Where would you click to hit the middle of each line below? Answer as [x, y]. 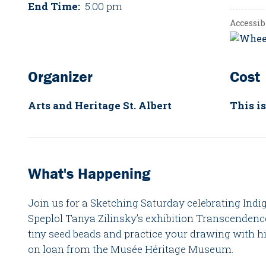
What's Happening [89, 174]
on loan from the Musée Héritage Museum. [131, 249]
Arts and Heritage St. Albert [100, 106]
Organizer [61, 76]
